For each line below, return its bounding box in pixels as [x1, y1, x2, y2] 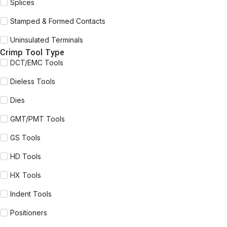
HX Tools [10, 171, 41, 179]
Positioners [10, 208, 47, 217]
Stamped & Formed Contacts [10, 17, 105, 25]
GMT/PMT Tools [10, 115, 65, 123]
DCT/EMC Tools [10, 58, 63, 67]
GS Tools [10, 133, 41, 142]
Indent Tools [10, 190, 52, 198]
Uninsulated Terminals [10, 35, 83, 44]
